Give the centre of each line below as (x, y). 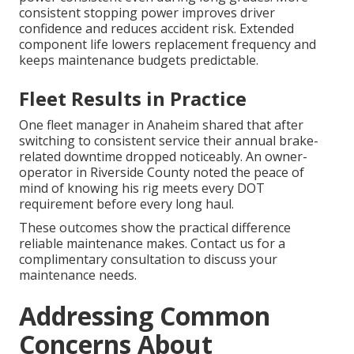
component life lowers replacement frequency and (168, 45)
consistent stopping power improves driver (147, 13)
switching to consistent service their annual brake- (169, 141)
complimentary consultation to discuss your (148, 260)
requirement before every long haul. (126, 204)
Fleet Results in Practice (133, 99)
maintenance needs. (78, 275)
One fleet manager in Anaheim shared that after (161, 125)
